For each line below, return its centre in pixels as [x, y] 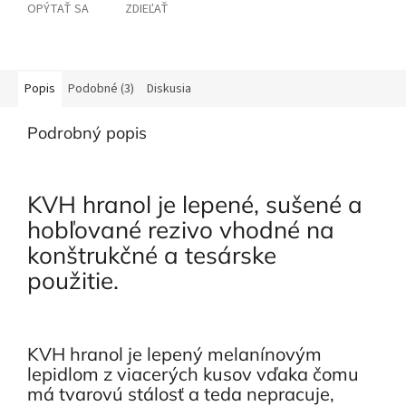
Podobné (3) [101, 89]
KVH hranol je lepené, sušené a [195, 205]
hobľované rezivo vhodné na [181, 230]
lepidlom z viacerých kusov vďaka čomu [193, 373]
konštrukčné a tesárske [152, 256]
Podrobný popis [87, 133]
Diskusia [169, 89]
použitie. [82, 281]
